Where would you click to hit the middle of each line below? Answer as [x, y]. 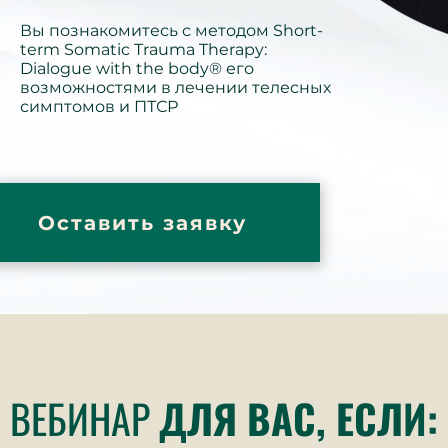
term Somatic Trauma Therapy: [143, 49]
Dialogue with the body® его [137, 68]
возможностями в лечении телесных [175, 87]
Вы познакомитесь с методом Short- [171, 30]
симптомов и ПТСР [99, 106]
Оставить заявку [142, 222]
